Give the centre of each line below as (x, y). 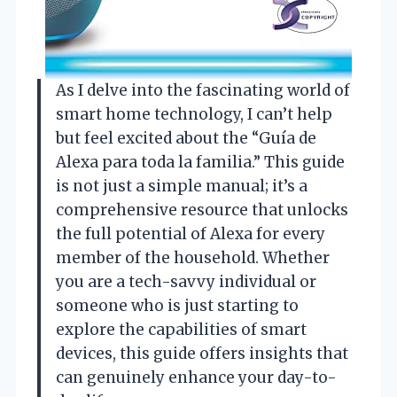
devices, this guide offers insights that (202, 354)
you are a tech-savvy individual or (186, 282)
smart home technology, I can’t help (194, 115)
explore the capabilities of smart (181, 330)
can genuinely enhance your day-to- (196, 378)
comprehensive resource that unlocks (202, 210)
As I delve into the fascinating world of (203, 91)
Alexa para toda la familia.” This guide (200, 163)
